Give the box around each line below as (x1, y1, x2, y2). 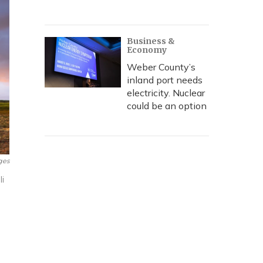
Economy (127, 45, 167, 55)
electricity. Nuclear (127, 87, 205, 99)
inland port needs (127, 74, 203, 86)
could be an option (127, 100, 207, 112)
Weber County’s (127, 61, 195, 73)
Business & (127, 36, 175, 46)
